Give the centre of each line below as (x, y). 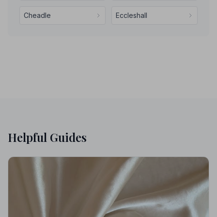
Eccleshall (132, 15)
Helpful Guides (47, 137)
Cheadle (37, 15)
